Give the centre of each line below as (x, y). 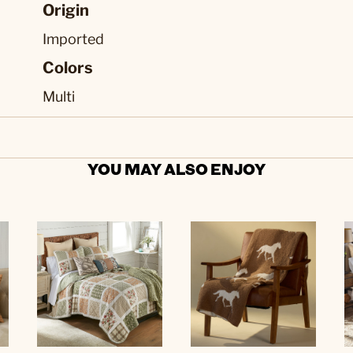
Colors (68, 68)
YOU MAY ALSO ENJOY (176, 169)
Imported (73, 39)
